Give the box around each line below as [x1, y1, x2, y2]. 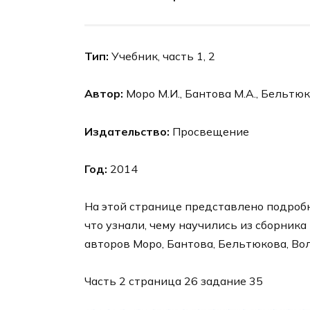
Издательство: [84, 124, 170, 138]
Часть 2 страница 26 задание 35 [84, 274, 263, 289]
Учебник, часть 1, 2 [109, 49, 215, 64]
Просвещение [170, 124, 249, 138]
